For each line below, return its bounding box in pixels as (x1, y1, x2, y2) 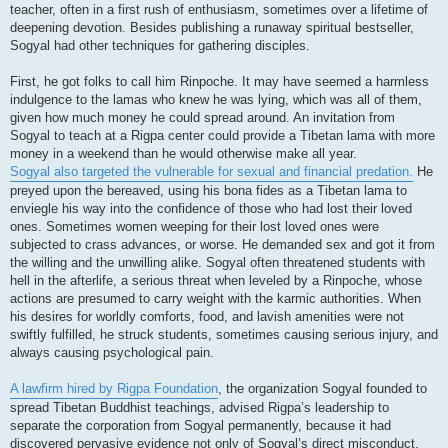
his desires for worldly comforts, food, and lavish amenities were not (10, 309, 404, 325)
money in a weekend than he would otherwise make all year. (10, 146, 357, 162)
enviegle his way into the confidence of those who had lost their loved (10, 201, 412, 217)
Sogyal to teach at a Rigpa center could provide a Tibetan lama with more (10, 128, 435, 144)
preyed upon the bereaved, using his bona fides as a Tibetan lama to (10, 183, 407, 199)
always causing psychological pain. (10, 345, 214, 361)
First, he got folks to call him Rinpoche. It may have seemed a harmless (10, 74, 429, 90)
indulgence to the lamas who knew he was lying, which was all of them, (10, 92, 422, 108)
